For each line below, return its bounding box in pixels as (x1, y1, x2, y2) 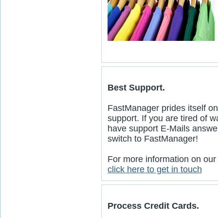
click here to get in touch (107, 164, 202, 174)
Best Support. (107, 83, 165, 92)
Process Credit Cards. (107, 201, 199, 211)
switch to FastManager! (107, 134, 198, 144)
